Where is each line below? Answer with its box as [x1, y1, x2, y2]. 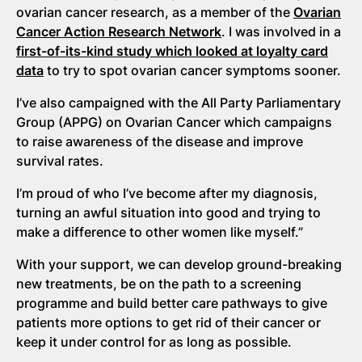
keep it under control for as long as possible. [16, 333, 292, 350]
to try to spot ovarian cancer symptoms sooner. [44, 61, 341, 78]
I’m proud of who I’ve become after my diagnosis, [16, 184, 318, 201]
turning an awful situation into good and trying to [16, 204, 321, 221]
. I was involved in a [221, 23, 341, 40]
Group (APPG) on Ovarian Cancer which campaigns [16, 113, 332, 130]
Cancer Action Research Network [16, 23, 221, 40]
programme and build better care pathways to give [16, 294, 327, 311]
